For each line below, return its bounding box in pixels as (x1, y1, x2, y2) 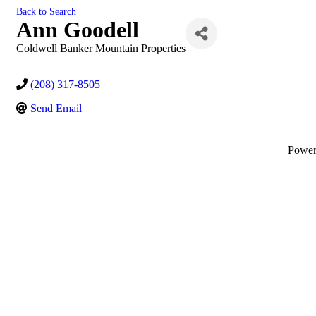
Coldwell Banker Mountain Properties (16, 42, 186, 54)
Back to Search (16, 6, 76, 17)
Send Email (30, 102, 82, 114)
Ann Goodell (16, 17, 139, 42)
